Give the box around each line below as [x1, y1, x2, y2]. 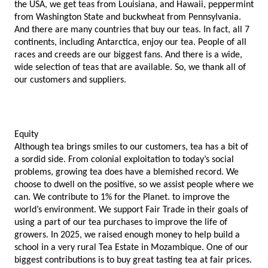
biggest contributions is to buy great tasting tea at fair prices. [14, 255, 252, 266]
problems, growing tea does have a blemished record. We [14, 167, 239, 178]
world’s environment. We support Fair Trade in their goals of [14, 205, 248, 215]
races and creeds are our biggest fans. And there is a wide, [14, 50, 242, 60]
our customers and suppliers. [14, 75, 129, 86]
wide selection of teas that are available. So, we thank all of [14, 63, 246, 73]
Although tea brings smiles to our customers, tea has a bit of [14, 142, 248, 153]
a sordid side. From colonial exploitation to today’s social [14, 155, 234, 165]
